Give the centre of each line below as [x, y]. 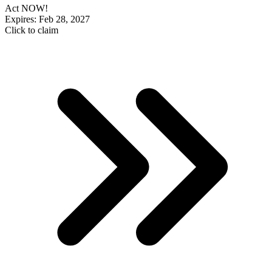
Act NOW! [26, 8]
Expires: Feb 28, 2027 [47, 19]
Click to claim [32, 30]
